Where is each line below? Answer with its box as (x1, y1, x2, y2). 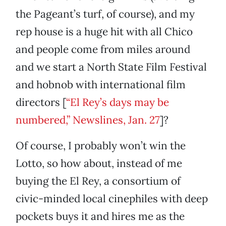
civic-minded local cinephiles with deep (16, 192, 208, 206)
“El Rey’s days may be (66, 95, 169, 109)
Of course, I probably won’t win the (16, 139, 186, 153)
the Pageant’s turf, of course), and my (16, 7, 195, 21)
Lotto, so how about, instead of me (16, 156, 182, 171)
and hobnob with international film (16, 78, 186, 92)
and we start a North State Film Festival (16, 60, 207, 74)
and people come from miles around (16, 42, 190, 56)
